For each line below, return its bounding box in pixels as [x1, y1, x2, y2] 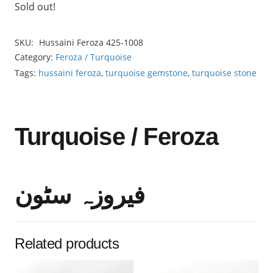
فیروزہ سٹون [15, 181, 145, 208]
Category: [15, 51, 55, 63]
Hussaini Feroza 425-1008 [38, 37, 143, 49]
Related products [15, 235, 119, 252]
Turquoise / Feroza [15, 122, 219, 150]
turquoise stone [192, 67, 257, 79]
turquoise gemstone [105, 67, 188, 79]
